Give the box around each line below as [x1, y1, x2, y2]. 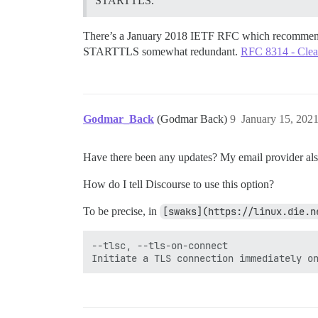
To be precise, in [83, 204, 160, 217]
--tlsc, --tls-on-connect [92, 238, 228, 252]
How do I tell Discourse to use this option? [83, 177, 274, 190]
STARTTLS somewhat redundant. [83, 45, 241, 57]
